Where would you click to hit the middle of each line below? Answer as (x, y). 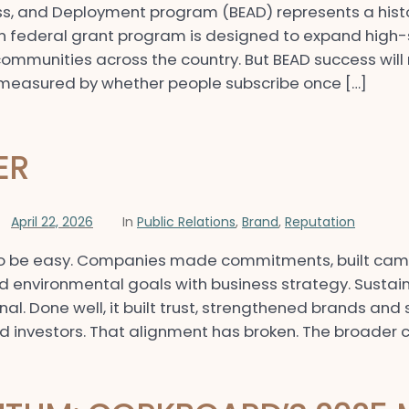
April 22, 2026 (52, 221)
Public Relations (186, 221)
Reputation (320, 221)
